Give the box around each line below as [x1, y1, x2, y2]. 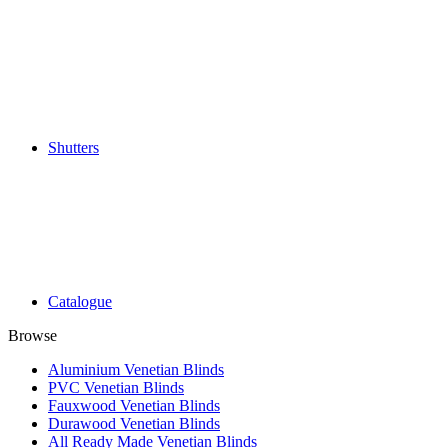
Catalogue [48, 293, 112, 310]
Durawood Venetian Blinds [48, 415, 220, 432]
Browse [8, 327, 57, 344]
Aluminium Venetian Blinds [48, 361, 224, 378]
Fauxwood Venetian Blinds [48, 397, 220, 414]
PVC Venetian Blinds [48, 379, 184, 396]
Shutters [48, 139, 99, 156]
